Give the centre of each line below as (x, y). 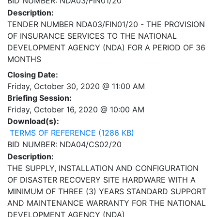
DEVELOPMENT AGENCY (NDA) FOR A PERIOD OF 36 (106, 48)
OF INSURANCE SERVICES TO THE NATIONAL (92, 36)
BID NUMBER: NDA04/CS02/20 (64, 145)
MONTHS (24, 59)
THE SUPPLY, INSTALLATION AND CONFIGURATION (103, 168)
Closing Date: (33, 75)
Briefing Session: (39, 98)
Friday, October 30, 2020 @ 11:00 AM (76, 86)
